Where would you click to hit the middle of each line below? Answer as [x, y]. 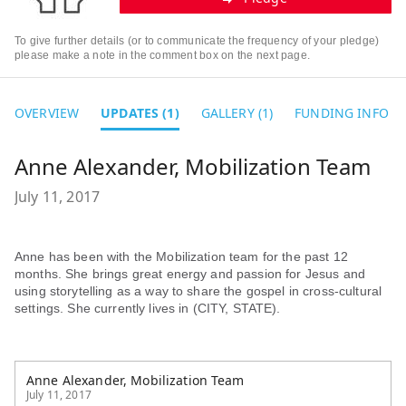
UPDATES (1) [140, 112]
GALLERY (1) [237, 112]
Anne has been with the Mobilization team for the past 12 [181, 256]
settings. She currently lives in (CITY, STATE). [150, 308]
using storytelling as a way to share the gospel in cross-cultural [198, 290]
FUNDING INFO [342, 112]
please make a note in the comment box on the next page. [163, 55]
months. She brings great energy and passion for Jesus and [190, 273]
